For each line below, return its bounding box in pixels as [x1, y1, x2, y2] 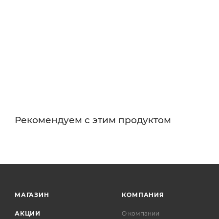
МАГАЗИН [15, 191, 49, 199]
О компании [122, 210, 160, 218]
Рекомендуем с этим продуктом [15, 114, 171, 126]
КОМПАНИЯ [122, 191, 164, 199]
